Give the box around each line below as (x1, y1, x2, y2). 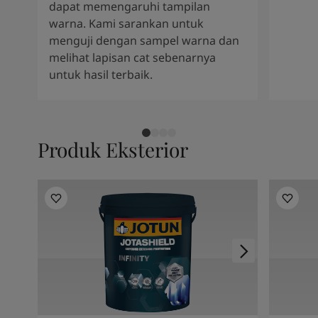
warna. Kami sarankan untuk (48, 16, 204, 32)
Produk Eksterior (37, 136, 188, 163)
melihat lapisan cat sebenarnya (48, 50, 216, 66)
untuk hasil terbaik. (48, 67, 153, 83)
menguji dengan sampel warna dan (48, 33, 239, 49)
